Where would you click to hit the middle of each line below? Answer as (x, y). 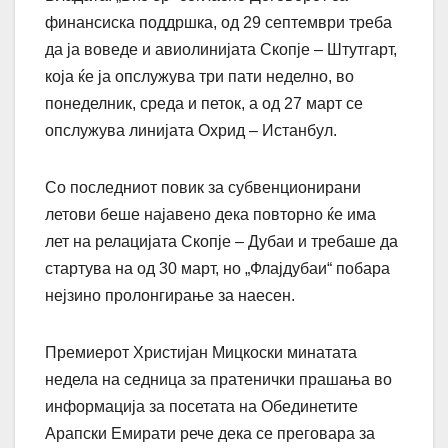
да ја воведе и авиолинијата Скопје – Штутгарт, (221, 49)
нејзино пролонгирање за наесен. (170, 295)
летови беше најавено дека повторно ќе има (210, 214)
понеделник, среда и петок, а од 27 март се (204, 103)
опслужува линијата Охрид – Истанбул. (191, 130)
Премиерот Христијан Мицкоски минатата (201, 352)
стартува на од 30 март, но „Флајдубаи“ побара (217, 268)
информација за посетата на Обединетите (201, 406)
